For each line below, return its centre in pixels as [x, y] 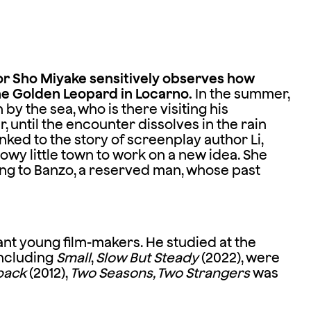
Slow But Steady [147, 257]
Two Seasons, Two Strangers [159, 272]
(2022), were [239, 257]
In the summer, [241, 93]
